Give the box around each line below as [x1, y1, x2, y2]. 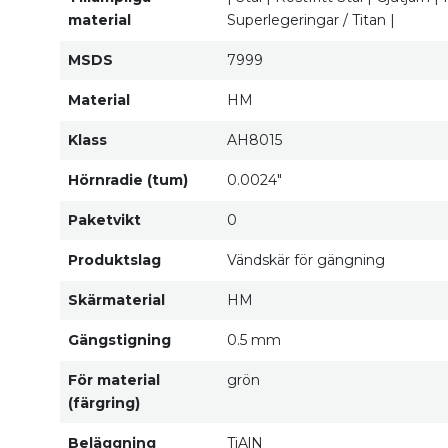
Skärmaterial [68, 290, 165, 309]
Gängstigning [68, 330, 171, 349]
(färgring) [68, 393, 140, 412]
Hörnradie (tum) [68, 170, 188, 189]
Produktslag [68, 250, 161, 269]
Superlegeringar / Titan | [227, 10, 395, 29]
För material [68, 370, 160, 389]
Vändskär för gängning [227, 250, 385, 269]
